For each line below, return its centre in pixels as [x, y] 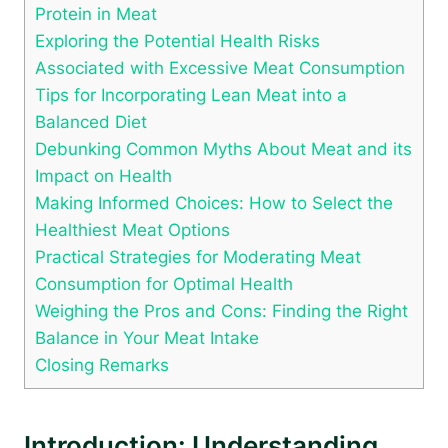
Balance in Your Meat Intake [147, 338]
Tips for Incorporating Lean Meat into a [191, 95]
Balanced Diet [91, 122]
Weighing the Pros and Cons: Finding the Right [221, 311]
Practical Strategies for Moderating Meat [198, 257]
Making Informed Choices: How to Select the [214, 203]
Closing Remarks [102, 365]
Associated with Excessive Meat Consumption [220, 68]
